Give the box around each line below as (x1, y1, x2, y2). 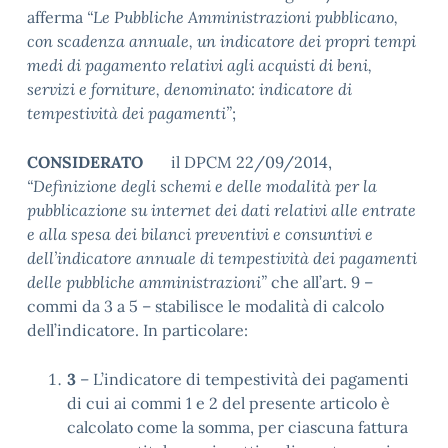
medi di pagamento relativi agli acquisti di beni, (27, 55, 372, 75)
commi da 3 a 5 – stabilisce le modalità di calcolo (27, 296, 384, 316)
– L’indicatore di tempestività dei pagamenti (76, 369, 409, 389)
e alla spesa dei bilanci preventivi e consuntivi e (27, 224, 373, 244)
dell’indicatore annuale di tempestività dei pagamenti (27, 248, 417, 268)
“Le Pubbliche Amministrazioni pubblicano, (87, 7, 398, 27)
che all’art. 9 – (267, 272, 373, 292)
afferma (27, 7, 87, 27)
